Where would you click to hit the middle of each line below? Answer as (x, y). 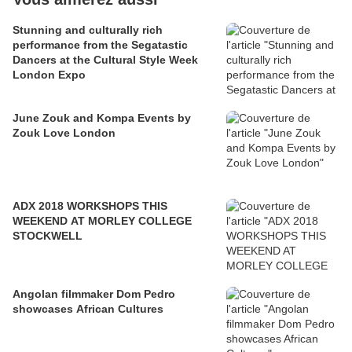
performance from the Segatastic (100, 45)
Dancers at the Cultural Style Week (105, 60)
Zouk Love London (64, 133)
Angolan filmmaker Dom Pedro (94, 294)
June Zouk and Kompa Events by (102, 118)
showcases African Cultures (88, 309)
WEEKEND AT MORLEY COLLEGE (102, 221)
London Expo (49, 75)
